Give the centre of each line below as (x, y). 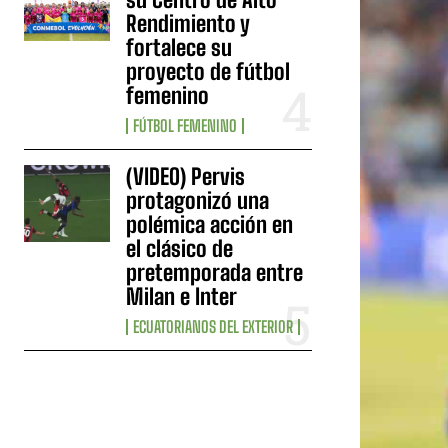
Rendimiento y (188, 23)
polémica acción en (210, 224)
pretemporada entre (215, 272)
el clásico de (180, 248)
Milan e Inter (182, 296)
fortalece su (179, 47)
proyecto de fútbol (208, 71)
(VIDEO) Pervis (186, 176)
